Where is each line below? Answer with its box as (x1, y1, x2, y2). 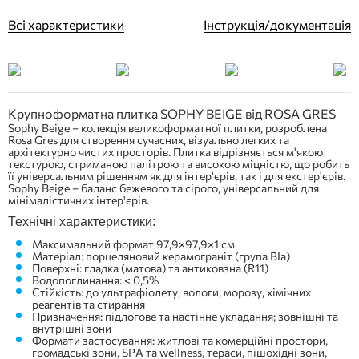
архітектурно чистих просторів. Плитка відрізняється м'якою (8, 145, 323, 159)
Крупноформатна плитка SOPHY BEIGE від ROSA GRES (8, 106, 336, 121)
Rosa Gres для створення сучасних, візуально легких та (8, 133, 289, 147)
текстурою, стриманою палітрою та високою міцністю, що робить (8, 157, 349, 171)
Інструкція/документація (204, 17, 351, 32)
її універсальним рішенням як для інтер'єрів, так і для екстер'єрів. (8, 169, 345, 183)
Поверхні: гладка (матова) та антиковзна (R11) (32, 261, 268, 275)
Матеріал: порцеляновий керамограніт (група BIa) (32, 249, 290, 263)
